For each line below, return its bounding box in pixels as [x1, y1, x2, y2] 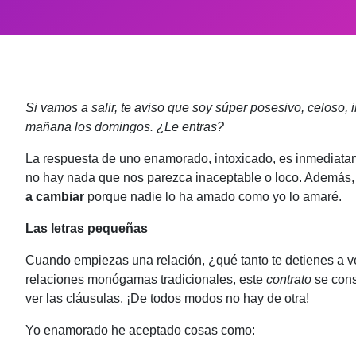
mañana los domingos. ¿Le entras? [25, 120, 224, 133]
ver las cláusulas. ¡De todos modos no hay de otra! [25, 292, 309, 305]
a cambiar [25, 190, 84, 203]
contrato [266, 273, 311, 286]
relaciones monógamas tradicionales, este [25, 273, 266, 286]
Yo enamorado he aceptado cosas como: [25, 323, 255, 337]
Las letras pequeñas [25, 222, 148, 235]
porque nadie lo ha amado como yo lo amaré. [84, 190, 342, 203]
